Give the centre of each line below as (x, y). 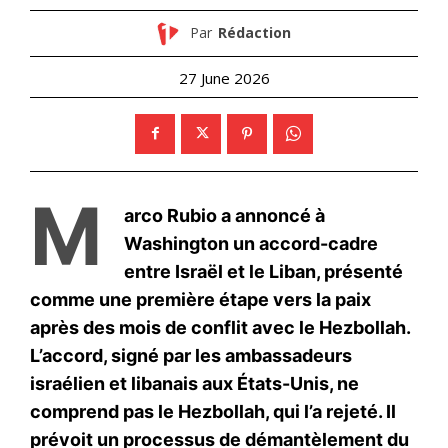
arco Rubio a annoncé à (224, 215)
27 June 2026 (224, 77)
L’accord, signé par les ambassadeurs (191, 355)
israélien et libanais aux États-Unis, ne (194, 383)
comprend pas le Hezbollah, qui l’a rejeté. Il (213, 411)
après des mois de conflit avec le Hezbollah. (220, 327)
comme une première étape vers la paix (200, 299)
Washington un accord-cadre (251, 243)
